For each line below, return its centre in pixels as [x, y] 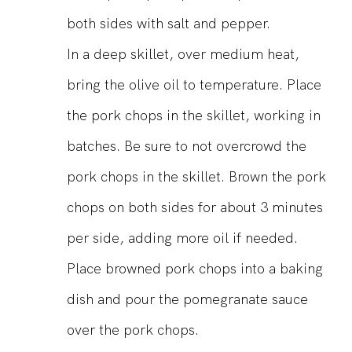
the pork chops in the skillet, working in [194, 115]
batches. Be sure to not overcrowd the [187, 146]
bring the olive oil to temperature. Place [194, 85]
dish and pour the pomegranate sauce [187, 299]
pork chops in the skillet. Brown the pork [196, 177]
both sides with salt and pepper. [169, 24]
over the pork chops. [133, 330]
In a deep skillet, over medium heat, [183, 54]
